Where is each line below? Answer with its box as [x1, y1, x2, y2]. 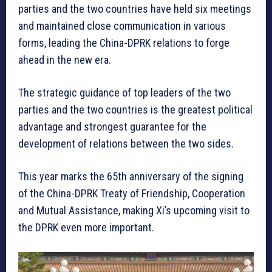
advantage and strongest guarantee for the [18, 120, 206, 134]
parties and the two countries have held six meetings [18, 2, 251, 16]
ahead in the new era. [18, 53, 111, 67]
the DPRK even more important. [18, 221, 154, 234]
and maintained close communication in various [18, 19, 226, 33]
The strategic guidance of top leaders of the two [18, 86, 231, 100]
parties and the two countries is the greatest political [18, 103, 253, 117]
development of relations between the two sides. [18, 137, 234, 151]
